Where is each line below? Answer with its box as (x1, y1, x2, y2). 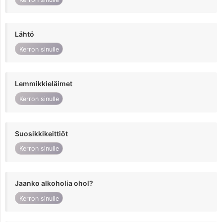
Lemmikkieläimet (15, 79, 72, 88)
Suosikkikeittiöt (15, 129, 68, 138)
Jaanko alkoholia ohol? (15, 178, 93, 187)
